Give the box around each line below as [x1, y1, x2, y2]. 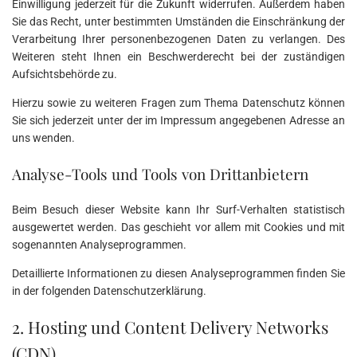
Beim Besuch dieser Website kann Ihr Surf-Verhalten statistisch [12, 203, 345, 217]
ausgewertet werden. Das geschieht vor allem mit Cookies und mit [12, 221, 345, 234]
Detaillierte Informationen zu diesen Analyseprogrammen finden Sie [12, 267, 345, 280]
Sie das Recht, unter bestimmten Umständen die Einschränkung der [12, 15, 345, 29]
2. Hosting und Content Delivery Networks [12, 315, 328, 338]
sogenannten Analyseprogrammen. [12, 238, 186, 252]
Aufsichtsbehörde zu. [12, 68, 117, 81]
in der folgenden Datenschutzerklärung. [12, 284, 206, 298]
